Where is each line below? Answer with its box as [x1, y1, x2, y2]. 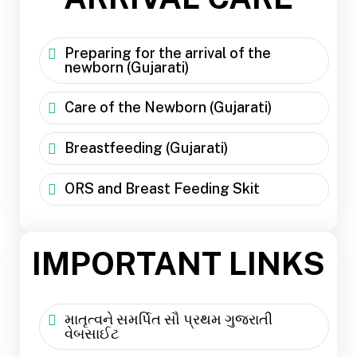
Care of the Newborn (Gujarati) [65, 99, 272, 116]
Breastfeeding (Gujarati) [65, 139, 228, 157]
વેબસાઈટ [65, 325, 119, 343]
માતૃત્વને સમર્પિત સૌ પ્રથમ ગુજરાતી [65, 311, 273, 328]
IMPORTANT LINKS [32, 245, 325, 283]
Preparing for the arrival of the [65, 45, 271, 62]
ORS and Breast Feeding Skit [65, 180, 260, 198]
